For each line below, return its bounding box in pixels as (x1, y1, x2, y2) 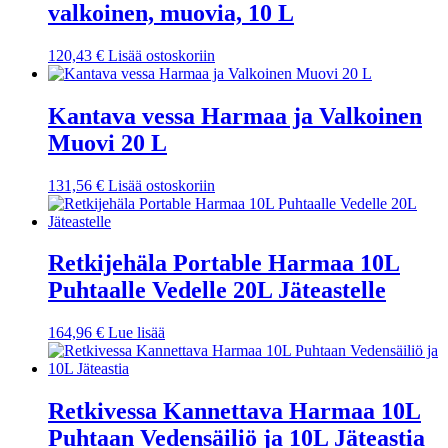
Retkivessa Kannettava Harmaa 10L (48, 398, 421, 425)
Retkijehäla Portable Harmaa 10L (48, 250, 400, 277)
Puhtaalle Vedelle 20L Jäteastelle (48, 277, 386, 304)
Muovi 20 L (48, 129, 167, 156)
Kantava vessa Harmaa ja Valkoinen (48, 102, 422, 129)
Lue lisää (108, 324, 165, 342)
